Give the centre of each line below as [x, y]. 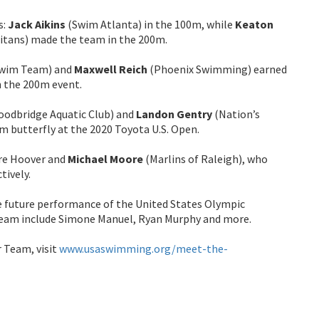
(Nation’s [236, 114]
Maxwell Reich [111, 69]
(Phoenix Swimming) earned [217, 69]
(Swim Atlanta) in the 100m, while [149, 24]
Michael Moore [105, 158]
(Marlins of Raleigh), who [205, 158]
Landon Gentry [174, 114]
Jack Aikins [37, 24]
